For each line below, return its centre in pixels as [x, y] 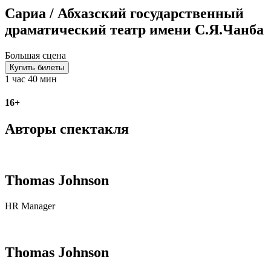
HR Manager [30, 206]
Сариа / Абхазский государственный [124, 13]
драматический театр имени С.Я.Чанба [134, 29]
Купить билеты [37, 67]
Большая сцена [35, 55]
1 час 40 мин [31, 79]
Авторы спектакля [67, 129]
